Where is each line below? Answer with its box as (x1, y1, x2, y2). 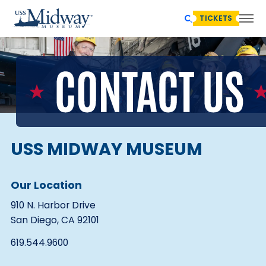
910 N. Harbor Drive (10, 198, 96, 212)
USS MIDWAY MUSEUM (10, 137, 202, 161)
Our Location (10, 178, 82, 192)
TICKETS (199, 13, 233, 23)
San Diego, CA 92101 (10, 213, 99, 227)
